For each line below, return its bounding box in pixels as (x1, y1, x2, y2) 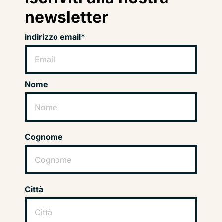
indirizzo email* (25, 32, 85, 42)
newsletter (25, 7, 108, 27)
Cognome (25, 132, 63, 142)
